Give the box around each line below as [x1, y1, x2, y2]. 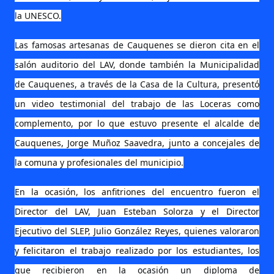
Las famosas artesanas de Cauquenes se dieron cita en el [15, 39, 259, 51]
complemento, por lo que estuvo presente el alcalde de [15, 117, 259, 129]
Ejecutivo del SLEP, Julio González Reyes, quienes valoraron [15, 225, 259, 237]
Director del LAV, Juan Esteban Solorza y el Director [15, 206, 259, 217]
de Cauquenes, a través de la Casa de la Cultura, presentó [15, 78, 259, 90]
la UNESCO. [15, 10, 61, 21]
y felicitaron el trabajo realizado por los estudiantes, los [15, 245, 259, 256]
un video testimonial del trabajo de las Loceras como [15, 98, 259, 109]
